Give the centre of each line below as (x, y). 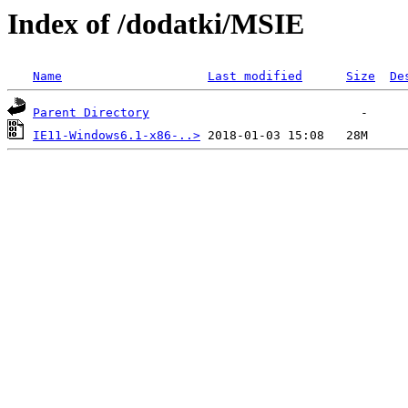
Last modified (255, 76)
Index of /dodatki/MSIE (156, 24)
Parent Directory (91, 113)
